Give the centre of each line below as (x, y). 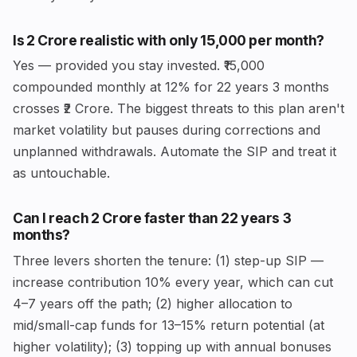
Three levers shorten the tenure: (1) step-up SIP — (168, 261)
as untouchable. (61, 173)
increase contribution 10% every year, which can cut (173, 282)
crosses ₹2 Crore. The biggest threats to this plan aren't (178, 109)
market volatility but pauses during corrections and (167, 130)
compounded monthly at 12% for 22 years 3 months (171, 87)
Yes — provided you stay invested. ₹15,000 (139, 66)
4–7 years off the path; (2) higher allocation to (153, 304)
